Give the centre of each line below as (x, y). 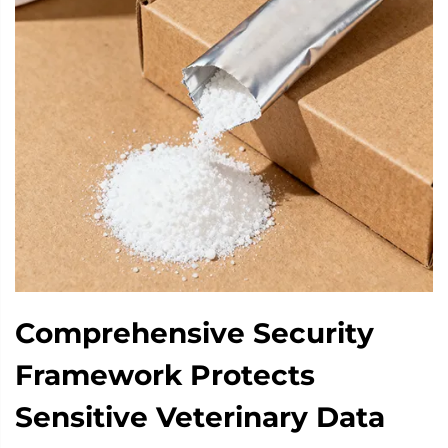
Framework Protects (165, 375)
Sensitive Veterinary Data (200, 417)
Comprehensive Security (194, 333)
